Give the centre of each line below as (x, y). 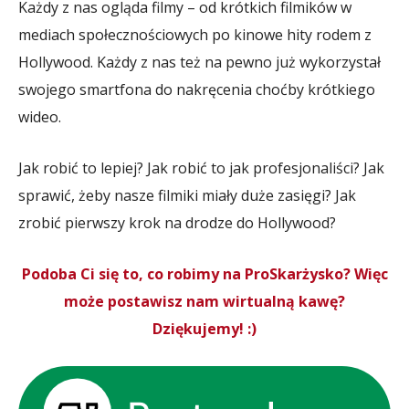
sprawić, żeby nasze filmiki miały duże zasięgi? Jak (187, 195)
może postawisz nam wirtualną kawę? (204, 301)
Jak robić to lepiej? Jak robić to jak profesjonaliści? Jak (201, 168)
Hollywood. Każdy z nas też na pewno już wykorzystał (199, 62)
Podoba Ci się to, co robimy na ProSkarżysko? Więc (204, 274)
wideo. (40, 117)
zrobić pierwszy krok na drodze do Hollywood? (177, 223)
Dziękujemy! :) (204, 329)
